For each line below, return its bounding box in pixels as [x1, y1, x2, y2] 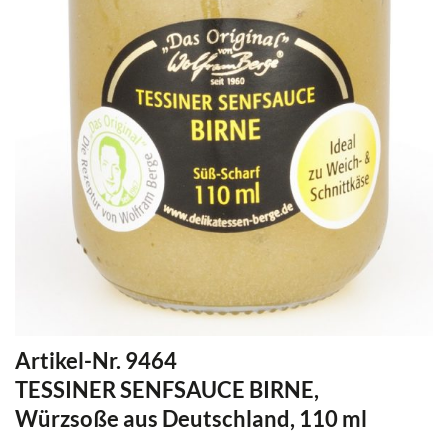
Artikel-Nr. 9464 [15, 346, 177, 374]
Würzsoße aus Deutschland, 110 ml [15, 404, 367, 432]
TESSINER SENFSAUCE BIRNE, [15, 375, 319, 403]
